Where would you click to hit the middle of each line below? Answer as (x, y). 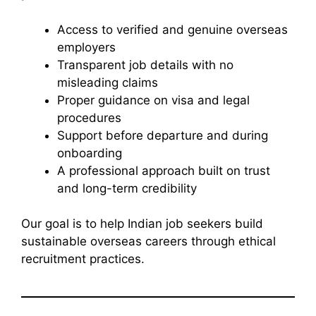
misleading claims (108, 82)
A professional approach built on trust (164, 170)
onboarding (90, 153)
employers (86, 47)
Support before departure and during (163, 135)
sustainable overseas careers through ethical (148, 242)
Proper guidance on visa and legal (153, 100)
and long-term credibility (127, 188)
